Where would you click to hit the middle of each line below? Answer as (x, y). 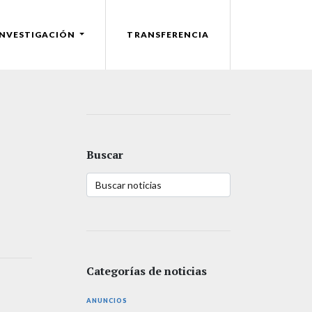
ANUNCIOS (107, 300)
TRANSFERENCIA (168, 34)
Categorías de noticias (147, 271)
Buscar (105, 155)
